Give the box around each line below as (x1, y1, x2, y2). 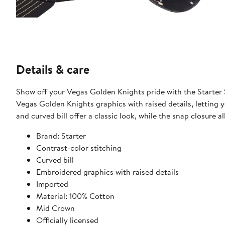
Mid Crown (36, 202, 75, 214)
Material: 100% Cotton (36, 190, 115, 202)
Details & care (16, 61, 89, 78)
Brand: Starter (36, 130, 86, 142)
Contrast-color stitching (36, 142, 122, 154)
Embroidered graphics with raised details (36, 166, 179, 178)
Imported (36, 178, 68, 190)
